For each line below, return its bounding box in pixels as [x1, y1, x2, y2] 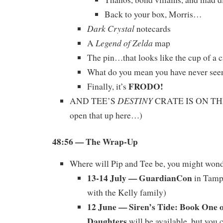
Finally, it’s [87, 80, 128, 92]
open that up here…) [70, 109, 142, 121]
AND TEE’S [70, 95, 117, 107]
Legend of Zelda [94, 36, 153, 49]
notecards [134, 22, 171, 34]
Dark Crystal [87, 22, 134, 34]
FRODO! [128, 79, 163, 93]
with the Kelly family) [87, 186, 166, 198]
